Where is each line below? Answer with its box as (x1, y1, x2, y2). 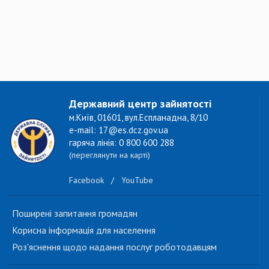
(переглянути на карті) (69, 150, 150, 160)
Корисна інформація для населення (12, 224, 156, 236)
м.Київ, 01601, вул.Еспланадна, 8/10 (69, 112, 208, 123)
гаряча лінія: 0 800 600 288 (69, 137, 174, 148)
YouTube (121, 175, 153, 186)
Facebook (69, 175, 104, 186)
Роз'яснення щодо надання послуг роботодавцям (12, 241, 217, 253)
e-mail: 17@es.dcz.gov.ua (69, 124, 168, 136)
